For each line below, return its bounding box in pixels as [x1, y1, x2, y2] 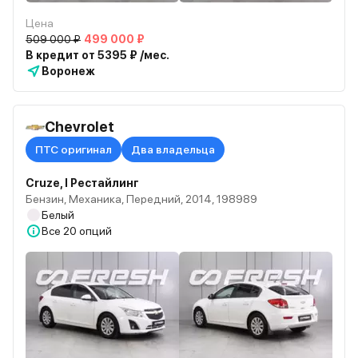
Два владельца [131, 143, 215, 156]
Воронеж [42, 65, 95, 78]
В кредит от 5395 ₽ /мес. [26, 49, 169, 62]
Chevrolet [45, 118, 114, 135]
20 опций [63, 225, 112, 237]
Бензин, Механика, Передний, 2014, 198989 [26, 193, 257, 205]
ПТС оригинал [35, 143, 112, 156]
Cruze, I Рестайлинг [26, 177, 139, 189]
